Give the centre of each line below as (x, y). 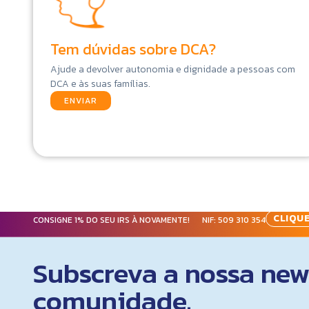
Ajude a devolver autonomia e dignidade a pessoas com (173, 70)
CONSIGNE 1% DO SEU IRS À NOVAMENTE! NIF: (126, 220)
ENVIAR (81, 101)
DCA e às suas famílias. (100, 84)
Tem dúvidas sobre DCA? (133, 50)
